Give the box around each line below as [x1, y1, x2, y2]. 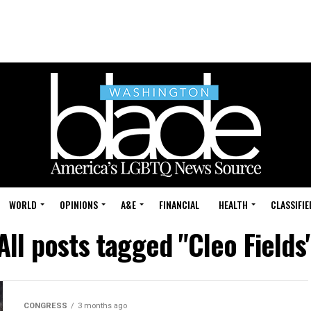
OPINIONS [60, 197, 98, 212]
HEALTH [219, 197, 248, 212]
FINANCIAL [159, 197, 199, 212]
